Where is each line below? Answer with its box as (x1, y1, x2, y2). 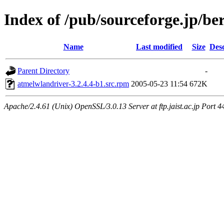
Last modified (136, 42, 182, 51)
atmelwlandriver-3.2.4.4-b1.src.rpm (17, 79, 129, 88)
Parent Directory (17, 66, 69, 75)
